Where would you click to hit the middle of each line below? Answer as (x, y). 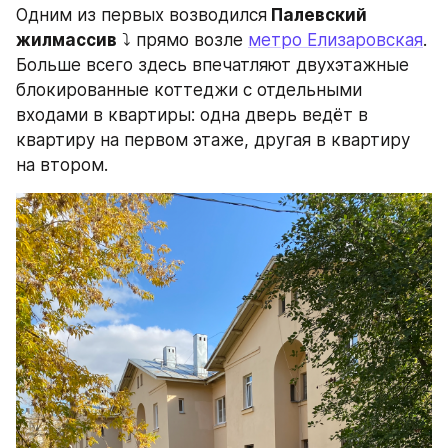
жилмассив (66, 40)
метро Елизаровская (335, 40)
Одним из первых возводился (141, 15)
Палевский (317, 15)
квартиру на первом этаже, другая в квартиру (213, 140)
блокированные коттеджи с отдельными (189, 90)
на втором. (62, 165)
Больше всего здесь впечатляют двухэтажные (212, 65)
